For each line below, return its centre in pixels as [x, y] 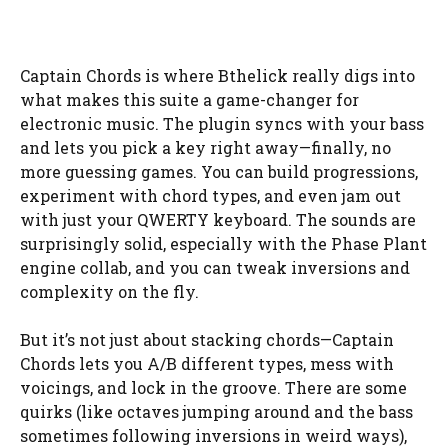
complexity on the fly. [109, 291]
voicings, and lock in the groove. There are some [213, 387]
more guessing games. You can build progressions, [219, 171]
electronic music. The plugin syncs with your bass [222, 123]
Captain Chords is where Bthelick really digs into [217, 75]
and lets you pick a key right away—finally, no [205, 147]
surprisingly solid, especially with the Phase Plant [223, 243]
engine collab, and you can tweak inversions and [215, 267]
